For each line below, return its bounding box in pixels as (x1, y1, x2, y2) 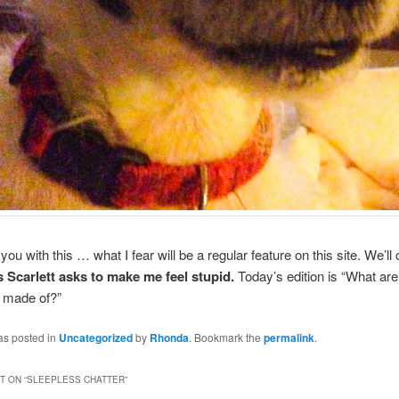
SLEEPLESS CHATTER (26, 372, 125, 386)
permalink (263, 330, 314, 346)
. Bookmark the (188, 330, 264, 346)
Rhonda (149, 330, 189, 346)
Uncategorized (58, 330, 133, 346)
